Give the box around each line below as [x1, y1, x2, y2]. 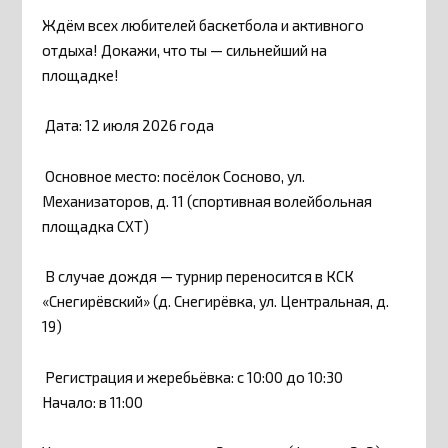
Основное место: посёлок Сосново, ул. [42, 166, 306, 185]
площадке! [42, 65, 120, 84]
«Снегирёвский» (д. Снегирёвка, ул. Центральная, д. [42, 292, 390, 311]
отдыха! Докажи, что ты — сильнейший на [42, 40, 328, 59]
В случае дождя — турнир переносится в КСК [42, 267, 355, 286]
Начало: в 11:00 [42, 392, 144, 411]
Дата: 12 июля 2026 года [42, 116, 215, 135]
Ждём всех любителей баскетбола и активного [42, 15, 365, 34]
